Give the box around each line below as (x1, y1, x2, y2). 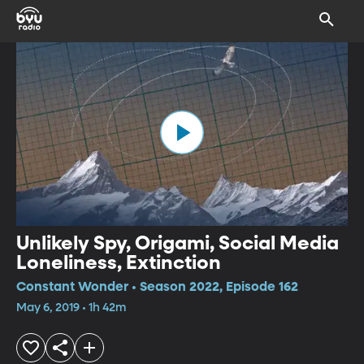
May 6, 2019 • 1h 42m (16, 301, 126, 314)
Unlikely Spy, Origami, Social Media (16, 233, 339, 253)
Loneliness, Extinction (16, 253, 221, 273)
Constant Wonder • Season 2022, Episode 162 (16, 280, 298, 294)
